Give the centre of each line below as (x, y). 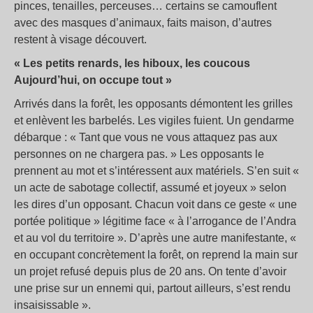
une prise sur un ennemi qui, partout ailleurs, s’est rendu (152, 288)
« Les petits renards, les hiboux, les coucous (132, 63)
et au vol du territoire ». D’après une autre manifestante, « (155, 238)
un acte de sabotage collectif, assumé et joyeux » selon (150, 187)
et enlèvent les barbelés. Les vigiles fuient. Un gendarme (154, 120)
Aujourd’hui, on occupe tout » (93, 80)
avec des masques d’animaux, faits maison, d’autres (143, 22)
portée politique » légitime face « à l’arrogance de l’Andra (155, 221)
